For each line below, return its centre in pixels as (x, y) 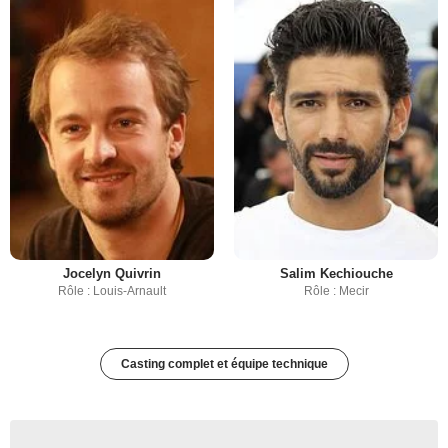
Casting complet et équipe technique (224, 364)
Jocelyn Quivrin (112, 274)
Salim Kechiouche (336, 274)
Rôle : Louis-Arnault (112, 291)
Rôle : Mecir (336, 291)
